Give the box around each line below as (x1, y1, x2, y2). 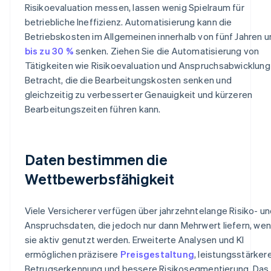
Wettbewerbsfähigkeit (24, 169, 175, 188)
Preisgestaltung (120, 247, 194, 260)
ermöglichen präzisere (24, 247, 120, 260)
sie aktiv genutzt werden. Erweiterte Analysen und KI (24, 233, 244, 246)
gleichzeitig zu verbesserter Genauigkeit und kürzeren (24, 88, 253, 100)
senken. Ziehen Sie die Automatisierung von (73, 44, 260, 57)
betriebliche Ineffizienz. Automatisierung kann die (24, 15, 232, 28)
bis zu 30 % (24, 44, 74, 57)
